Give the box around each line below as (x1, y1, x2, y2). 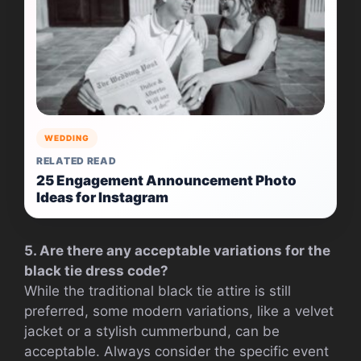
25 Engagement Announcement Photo (36, 172, 297, 189)
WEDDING (44, 132, 89, 143)
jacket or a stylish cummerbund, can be (24, 322, 280, 339)
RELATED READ (36, 154, 117, 167)
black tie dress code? (24, 262, 168, 279)
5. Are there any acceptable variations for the (24, 242, 330, 259)
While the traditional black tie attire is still (24, 282, 291, 299)
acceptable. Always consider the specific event (24, 342, 329, 359)
